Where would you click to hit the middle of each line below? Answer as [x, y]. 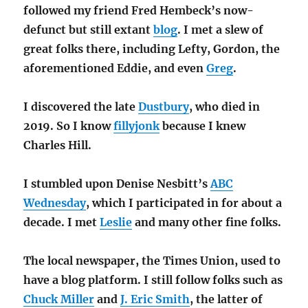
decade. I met [62, 222]
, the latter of [227, 299]
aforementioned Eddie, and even [115, 68]
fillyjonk [137, 126]
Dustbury [164, 107]
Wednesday [55, 203]
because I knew [203, 126]
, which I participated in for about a [184, 203]
